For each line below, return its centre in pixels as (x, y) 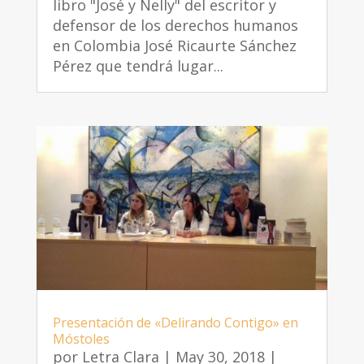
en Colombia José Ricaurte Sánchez (174, 46)
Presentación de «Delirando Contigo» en (175, 323)
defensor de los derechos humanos (175, 26)
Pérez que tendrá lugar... (138, 66)
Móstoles (81, 339)
